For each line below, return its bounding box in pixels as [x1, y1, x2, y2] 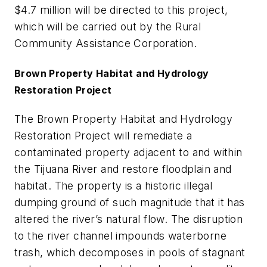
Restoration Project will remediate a [14, 129, 193, 142]
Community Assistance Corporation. [14, 37, 197, 50]
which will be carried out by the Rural [14, 20, 201, 33]
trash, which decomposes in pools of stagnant [14, 246, 246, 259]
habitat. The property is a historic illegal [14, 179, 213, 192]
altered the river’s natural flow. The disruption [14, 212, 243, 225]
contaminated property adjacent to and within [14, 145, 243, 159]
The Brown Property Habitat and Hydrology [14, 112, 232, 125]
